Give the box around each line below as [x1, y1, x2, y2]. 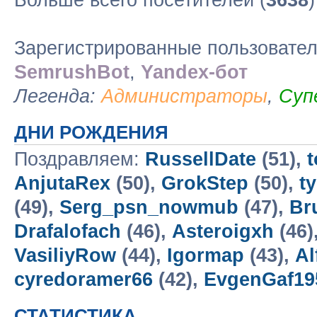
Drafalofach [14, 221, 121, 242]
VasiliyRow [14, 245, 116, 266]
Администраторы [101, 86, 267, 107]
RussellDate [145, 149, 256, 170]
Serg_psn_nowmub [59, 197, 238, 218]
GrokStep [161, 173, 248, 194]
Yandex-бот [141, 62, 248, 83]
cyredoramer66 [14, 269, 153, 290]
